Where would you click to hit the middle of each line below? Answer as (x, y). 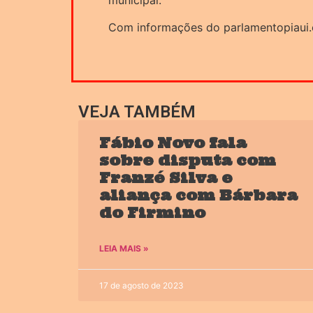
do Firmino (152, 213)
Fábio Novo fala (173, 143)
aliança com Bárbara (198, 196)
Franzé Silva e (166, 178)
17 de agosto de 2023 (141, 286)
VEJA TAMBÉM (137, 112)
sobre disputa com (188, 161)
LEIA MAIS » (124, 249)
